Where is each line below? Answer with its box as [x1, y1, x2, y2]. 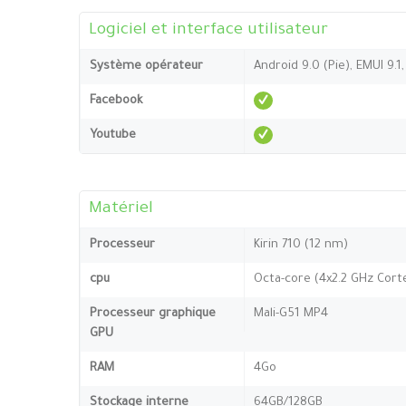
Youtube [90, 128, 136, 142]
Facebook [90, 93, 142, 108]
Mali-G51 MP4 [254, 306, 328, 321]
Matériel [89, 199, 153, 218]
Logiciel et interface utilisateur [89, 21, 328, 40]
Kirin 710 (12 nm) [254, 237, 348, 252]
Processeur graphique [90, 306, 216, 321]
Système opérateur [90, 59, 203, 73]
